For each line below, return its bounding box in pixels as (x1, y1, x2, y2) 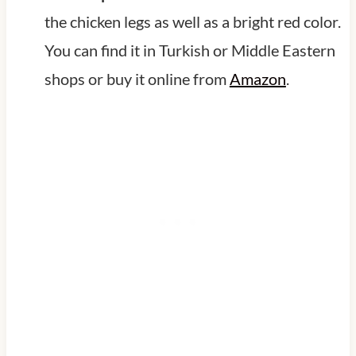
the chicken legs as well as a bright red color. (44, 11, 341, 31)
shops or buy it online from (44, 68, 230, 88)
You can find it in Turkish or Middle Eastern (44, 40, 335, 60)
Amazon (229, 68, 286, 88)
